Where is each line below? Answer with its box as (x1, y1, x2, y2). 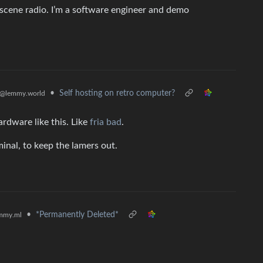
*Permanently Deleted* (36, 211, 119, 219)
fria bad (90, 117, 122, 127)
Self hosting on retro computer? (59, 89, 175, 97)
